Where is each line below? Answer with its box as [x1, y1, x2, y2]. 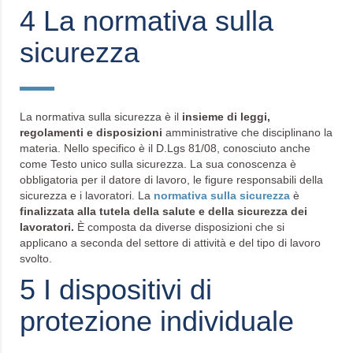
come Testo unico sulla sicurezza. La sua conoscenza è [20, 158, 296, 170]
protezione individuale [20, 305, 294, 337]
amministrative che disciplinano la [165, 126, 333, 139]
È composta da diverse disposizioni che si [74, 221, 284, 233]
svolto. [20, 252, 52, 265]
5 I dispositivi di [20, 273, 212, 306]
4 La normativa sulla [20, 5, 273, 37]
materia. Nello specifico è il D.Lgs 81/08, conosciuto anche [20, 142, 310, 154]
